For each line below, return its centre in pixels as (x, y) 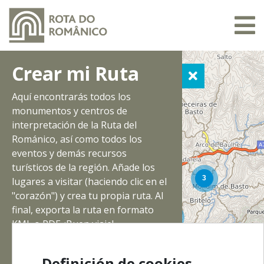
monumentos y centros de (70, 111)
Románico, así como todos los (77, 139)
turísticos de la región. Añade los (83, 167)
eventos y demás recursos (69, 153)
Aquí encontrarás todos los (71, 97)
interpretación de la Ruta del (74, 125)
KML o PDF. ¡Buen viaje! (63, 224)
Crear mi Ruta (75, 73)
